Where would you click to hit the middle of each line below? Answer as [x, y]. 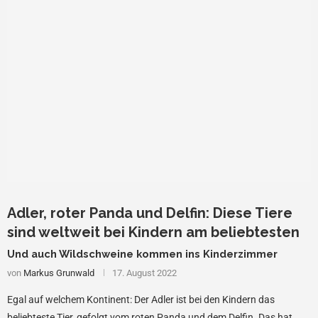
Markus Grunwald [59, 273]
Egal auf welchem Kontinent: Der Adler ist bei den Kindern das [141, 300]
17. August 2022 [144, 273]
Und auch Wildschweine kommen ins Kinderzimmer [142, 254]
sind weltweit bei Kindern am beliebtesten [153, 232]
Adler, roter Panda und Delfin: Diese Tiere [150, 213]
